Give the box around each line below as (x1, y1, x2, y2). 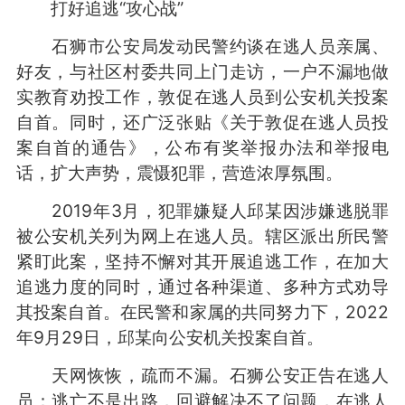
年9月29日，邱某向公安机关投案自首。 (15, 325, 324, 348)
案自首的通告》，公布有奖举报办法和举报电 (15, 136, 390, 158)
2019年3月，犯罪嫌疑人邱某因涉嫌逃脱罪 (15, 199, 390, 221)
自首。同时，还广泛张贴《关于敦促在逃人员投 (15, 110, 390, 133)
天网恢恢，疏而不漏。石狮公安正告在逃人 (15, 363, 390, 386)
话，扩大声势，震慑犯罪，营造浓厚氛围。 (15, 161, 343, 184)
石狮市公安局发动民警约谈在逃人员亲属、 (15, 34, 390, 57)
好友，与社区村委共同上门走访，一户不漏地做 (15, 60, 390, 82)
